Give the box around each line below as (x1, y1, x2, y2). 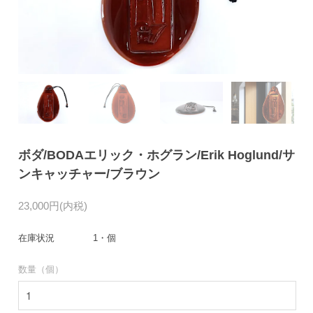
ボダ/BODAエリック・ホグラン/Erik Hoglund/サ (17, 147, 295, 162)
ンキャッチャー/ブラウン (17, 166, 160, 181)
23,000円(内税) (17, 200, 87, 212)
